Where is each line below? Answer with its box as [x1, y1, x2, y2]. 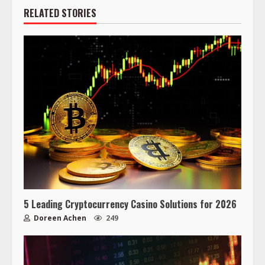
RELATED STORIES [24, 5, 96, 20]
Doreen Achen [32, 212, 86, 223]
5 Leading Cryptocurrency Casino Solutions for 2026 [24, 196, 237, 211]
